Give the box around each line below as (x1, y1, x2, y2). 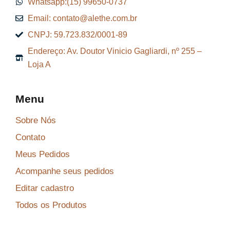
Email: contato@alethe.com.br (27, 13, 137, 23)
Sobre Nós (15, 115, 56, 125)
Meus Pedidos (15, 149, 70, 159)
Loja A (27, 60, 51, 69)
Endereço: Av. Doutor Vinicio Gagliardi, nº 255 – (27, 46, 202, 55)
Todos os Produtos (15, 200, 87, 210)
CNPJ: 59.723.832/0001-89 (27, 30, 127, 39)
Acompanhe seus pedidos (15, 166, 114, 176)
